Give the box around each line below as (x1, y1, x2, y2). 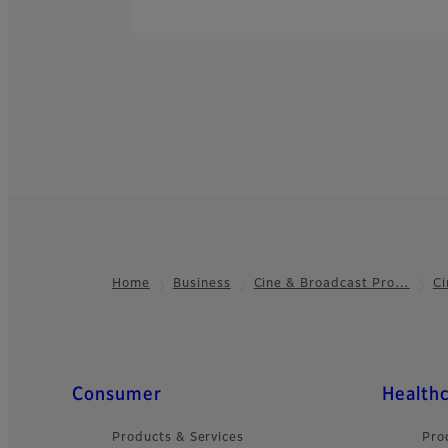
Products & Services (112, 431, 245, 444)
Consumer (72, 385, 162, 404)
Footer (7, 285, 86, 310)
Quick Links (51, 384, 163, 404)
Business (172, 278, 231, 291)
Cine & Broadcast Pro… (253, 278, 410, 291)
